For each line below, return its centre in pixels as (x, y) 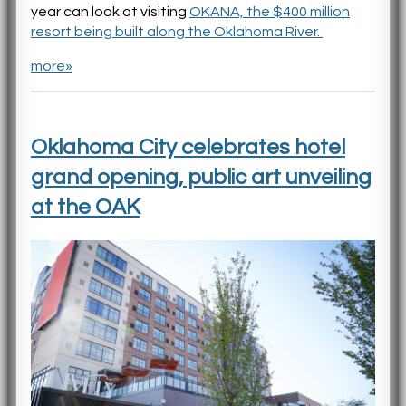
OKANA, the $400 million (270, 12)
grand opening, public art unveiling (201, 177)
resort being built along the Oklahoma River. (177, 32)
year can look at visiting (110, 12)
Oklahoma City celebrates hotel (188, 147)
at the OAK (85, 207)
